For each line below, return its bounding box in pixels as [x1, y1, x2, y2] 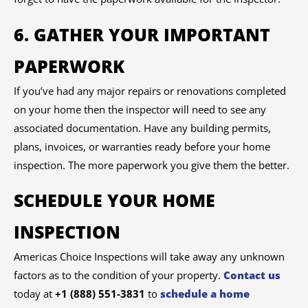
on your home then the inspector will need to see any [14, 102, 266, 116]
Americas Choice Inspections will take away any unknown [14, 250, 285, 264]
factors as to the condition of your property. [14, 268, 223, 283]
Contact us [223, 268, 280, 283]
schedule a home [160, 287, 250, 301]
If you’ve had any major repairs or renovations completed [14, 83, 286, 98]
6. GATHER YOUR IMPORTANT [14, 22, 270, 46]
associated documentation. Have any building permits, [14, 120, 271, 135]
